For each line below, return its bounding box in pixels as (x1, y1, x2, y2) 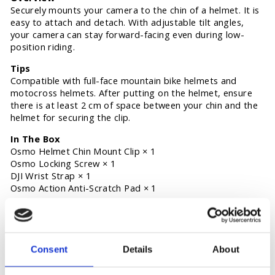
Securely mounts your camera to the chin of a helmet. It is (10, 4, 260, 17)
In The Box (10, 133, 61, 145)
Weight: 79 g (10, 215, 65, 228)
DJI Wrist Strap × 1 (10, 169, 91, 182)
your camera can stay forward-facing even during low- (10, 28, 245, 41)
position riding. (10, 41, 75, 53)
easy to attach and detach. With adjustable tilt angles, (10, 16, 244, 29)
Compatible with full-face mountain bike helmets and (10, 74, 237, 87)
